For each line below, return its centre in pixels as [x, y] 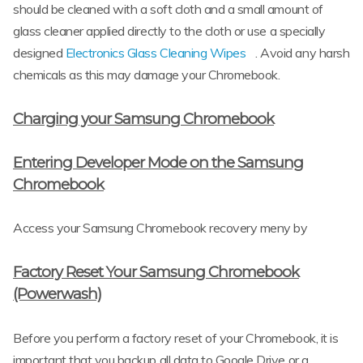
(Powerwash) [57, 294]
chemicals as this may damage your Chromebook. [147, 74]
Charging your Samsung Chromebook [143, 118]
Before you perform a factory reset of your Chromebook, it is [176, 337]
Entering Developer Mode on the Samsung [158, 163]
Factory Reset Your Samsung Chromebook [156, 272]
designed [39, 52]
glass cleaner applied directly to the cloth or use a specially [169, 30]
